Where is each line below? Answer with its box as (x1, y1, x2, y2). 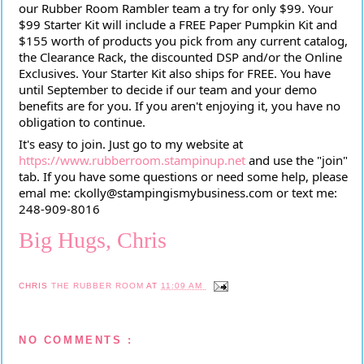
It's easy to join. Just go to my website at (19, 136, 243, 152)
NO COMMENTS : (19, 334, 133, 347)
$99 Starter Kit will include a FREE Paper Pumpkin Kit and (19, 15, 337, 32)
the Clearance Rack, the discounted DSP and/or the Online (19, 48, 342, 65)
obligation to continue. (19, 113, 145, 130)
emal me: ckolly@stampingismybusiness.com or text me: (19, 184, 337, 201)
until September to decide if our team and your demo (19, 80, 317, 97)
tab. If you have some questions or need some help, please (19, 168, 348, 184)
